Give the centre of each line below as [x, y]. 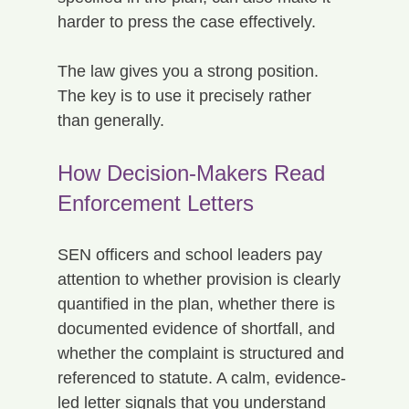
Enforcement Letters [155, 203]
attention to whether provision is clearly [201, 279]
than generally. [110, 120]
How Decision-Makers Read [194, 173]
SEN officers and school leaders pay [192, 254]
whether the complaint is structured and [203, 353]
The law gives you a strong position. [190, 71]
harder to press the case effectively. [186, 21]
